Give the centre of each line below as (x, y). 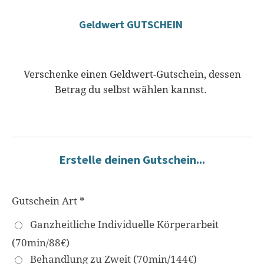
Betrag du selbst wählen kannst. (132, 89)
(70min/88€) (41, 243)
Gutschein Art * (48, 201)
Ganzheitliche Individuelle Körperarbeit (125, 225)
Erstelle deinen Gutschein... (132, 160)
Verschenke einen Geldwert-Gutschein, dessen (132, 74)
